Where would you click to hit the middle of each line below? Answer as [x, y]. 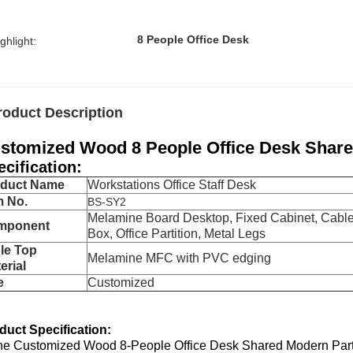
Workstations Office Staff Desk [172, 185]
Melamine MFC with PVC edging [179, 258]
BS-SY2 [107, 202]
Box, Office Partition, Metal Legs [176, 234]
